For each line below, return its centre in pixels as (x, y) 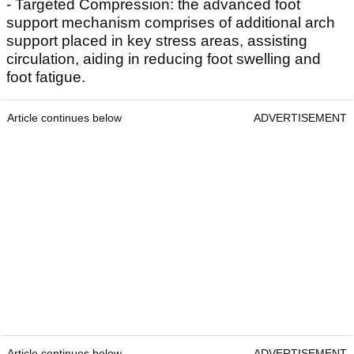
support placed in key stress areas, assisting (157, 41)
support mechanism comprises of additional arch (171, 23)
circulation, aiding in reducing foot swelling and (164, 59)
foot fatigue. (46, 77)
